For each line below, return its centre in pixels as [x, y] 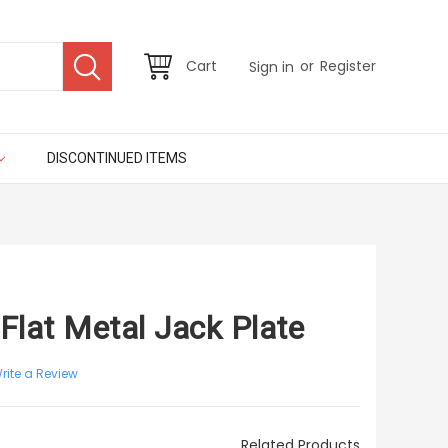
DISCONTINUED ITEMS [116, 158]
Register [348, 66]
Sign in [271, 66]
